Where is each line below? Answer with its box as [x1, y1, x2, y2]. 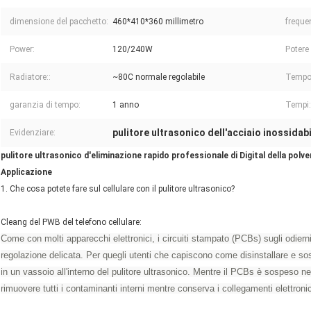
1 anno [112, 100, 139, 110]
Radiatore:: [10, 72, 51, 83]
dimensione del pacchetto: [10, 17, 108, 27]
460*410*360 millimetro [112, 17, 203, 27]
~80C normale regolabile [112, 72, 205, 83]
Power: [10, 44, 35, 55]
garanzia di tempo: [10, 100, 81, 110]
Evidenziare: [10, 128, 56, 138]
